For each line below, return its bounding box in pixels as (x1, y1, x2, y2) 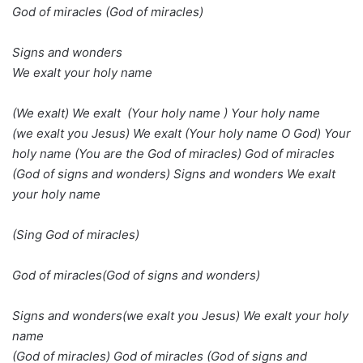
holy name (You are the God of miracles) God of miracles (12, 145, 335, 161)
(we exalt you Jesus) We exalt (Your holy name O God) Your (12, 125, 351, 141)
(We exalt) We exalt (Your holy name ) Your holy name (12, 105, 320, 121)
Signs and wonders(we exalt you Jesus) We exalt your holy (12, 307, 348, 323)
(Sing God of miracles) (12, 226, 139, 242)
